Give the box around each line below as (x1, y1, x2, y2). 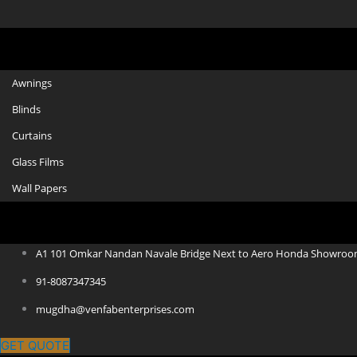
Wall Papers (12, 180, 67, 195)
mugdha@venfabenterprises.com (36, 301, 194, 316)
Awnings (12, 75, 52, 90)
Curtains (12, 127, 52, 143)
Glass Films (12, 154, 64, 169)
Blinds (12, 101, 41, 116)
